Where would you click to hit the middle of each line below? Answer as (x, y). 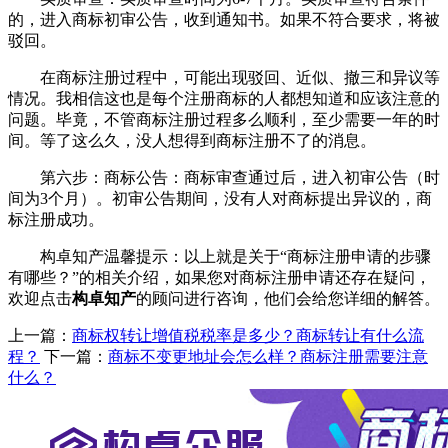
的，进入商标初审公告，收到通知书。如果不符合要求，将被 (224, 20)
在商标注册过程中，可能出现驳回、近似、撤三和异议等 (224, 78)
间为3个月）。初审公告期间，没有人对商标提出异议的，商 (220, 199)
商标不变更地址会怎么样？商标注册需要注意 (268, 357)
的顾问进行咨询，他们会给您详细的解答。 (288, 299)
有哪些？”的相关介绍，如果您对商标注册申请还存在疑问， (219, 278)
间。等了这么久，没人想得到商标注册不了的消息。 (192, 141)
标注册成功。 (56, 220)
